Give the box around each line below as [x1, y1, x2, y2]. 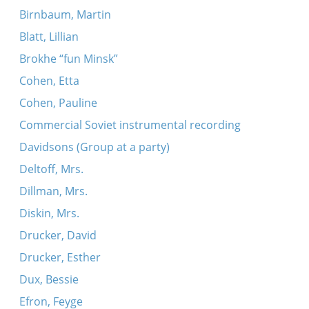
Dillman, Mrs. [19, 183, 88, 199]
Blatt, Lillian [19, 29, 79, 44]
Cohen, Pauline [19, 95, 97, 110]
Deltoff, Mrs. [19, 161, 83, 177]
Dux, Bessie [19, 272, 79, 287]
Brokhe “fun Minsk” [19, 51, 118, 66]
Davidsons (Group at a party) [19, 139, 170, 154]
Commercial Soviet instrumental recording [19, 117, 241, 132]
